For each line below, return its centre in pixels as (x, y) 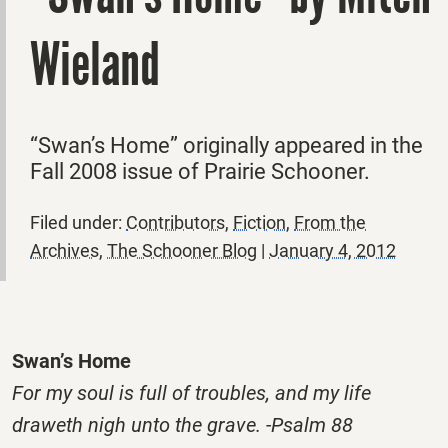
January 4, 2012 (332, 250)
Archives (64, 250)
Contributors (175, 222)
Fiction (259, 222)
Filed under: (78, 222)
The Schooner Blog (182, 250)
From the (330, 222)
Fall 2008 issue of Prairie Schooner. (200, 171)
